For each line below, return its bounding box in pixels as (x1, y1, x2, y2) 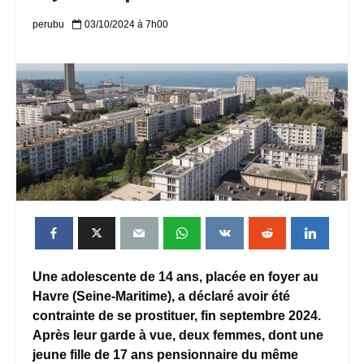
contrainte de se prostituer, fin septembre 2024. (32, 309, 321, 323)
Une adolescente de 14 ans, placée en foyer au (32, 270, 318, 284)
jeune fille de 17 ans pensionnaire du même (32, 348, 298, 362)
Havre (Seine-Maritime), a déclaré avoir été (32, 289, 290, 304)
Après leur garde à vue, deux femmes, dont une (32, 328, 323, 343)
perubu (32, 19, 64, 31)
